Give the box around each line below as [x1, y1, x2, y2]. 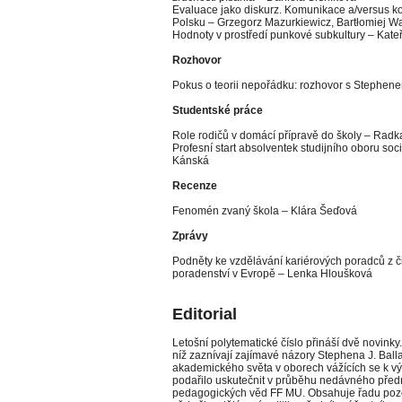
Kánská [172, 154, 209, 167]
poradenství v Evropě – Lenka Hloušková [172, 267, 372, 280]
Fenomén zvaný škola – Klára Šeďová [172, 205, 357, 217]
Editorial [172, 305, 237, 323]
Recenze [172, 179, 217, 192]
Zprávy [172, 230, 208, 242]
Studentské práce [172, 104, 263, 117]
